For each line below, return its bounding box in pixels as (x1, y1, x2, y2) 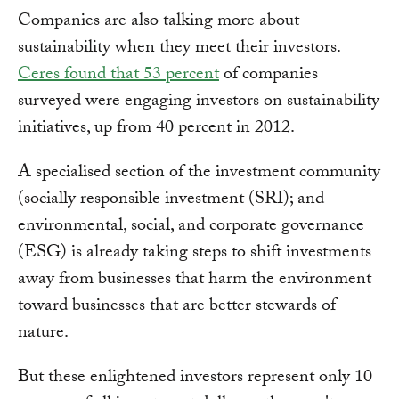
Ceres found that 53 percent (18, 61, 219, 92)
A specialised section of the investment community (18, 159, 380, 190)
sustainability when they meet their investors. (18, 34, 340, 65)
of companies (219, 61, 318, 92)
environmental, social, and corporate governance (18, 212, 364, 243)
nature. (18, 319, 69, 350)
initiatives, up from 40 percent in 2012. (18, 114, 295, 145)
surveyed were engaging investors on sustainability (18, 87, 379, 118)
